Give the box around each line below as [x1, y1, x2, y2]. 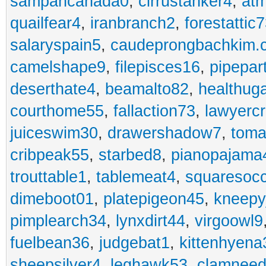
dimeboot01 [10, 190, 94, 208]
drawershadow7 [107, 124, 221, 142]
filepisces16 [115, 58, 200, 76]
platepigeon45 [103, 190, 204, 208]
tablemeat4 [96, 168, 176, 186]
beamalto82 [105, 80, 189, 98]
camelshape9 [10, 58, 106, 76]
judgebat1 [99, 234, 170, 252]
